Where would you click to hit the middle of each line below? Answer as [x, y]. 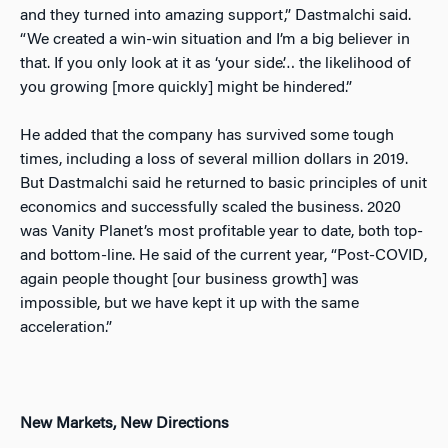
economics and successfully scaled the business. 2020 [210, 208]
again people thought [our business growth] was [189, 280]
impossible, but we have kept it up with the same [189, 304]
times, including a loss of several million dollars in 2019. [214, 160]
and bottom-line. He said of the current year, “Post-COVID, [223, 256]
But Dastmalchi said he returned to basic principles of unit [223, 184]
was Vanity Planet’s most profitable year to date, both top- [221, 232]
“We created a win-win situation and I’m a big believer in [215, 40]
